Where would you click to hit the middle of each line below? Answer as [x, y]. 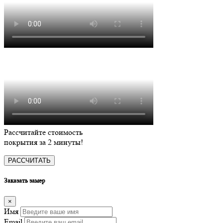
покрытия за [26, 142]
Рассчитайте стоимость [43, 132]
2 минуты [64, 142]
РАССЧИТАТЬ [29, 161]
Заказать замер [25, 181]
